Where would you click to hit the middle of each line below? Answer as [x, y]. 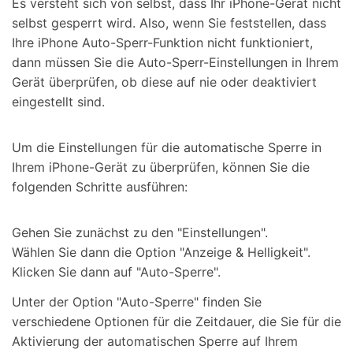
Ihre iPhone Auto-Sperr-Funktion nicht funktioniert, [162, 43]
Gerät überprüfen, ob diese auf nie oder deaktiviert [164, 82]
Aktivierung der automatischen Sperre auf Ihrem [155, 341]
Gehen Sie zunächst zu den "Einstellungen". [140, 232]
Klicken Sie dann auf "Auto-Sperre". [116, 271]
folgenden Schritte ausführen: [100, 186]
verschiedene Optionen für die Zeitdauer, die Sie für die [176, 321]
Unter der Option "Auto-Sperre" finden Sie [137, 301]
